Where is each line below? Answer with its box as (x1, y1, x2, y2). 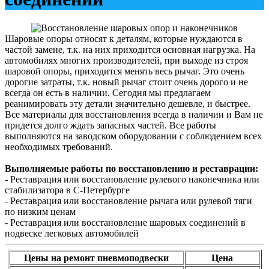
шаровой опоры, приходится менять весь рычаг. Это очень (5, 66, 244, 77)
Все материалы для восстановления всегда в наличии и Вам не (5, 109, 263, 120)
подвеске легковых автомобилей (5, 228, 139, 239)
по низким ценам (5, 207, 76, 217)
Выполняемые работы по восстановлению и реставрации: (5, 163, 258, 174)
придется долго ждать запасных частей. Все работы (5, 120, 216, 131)
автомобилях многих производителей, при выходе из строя (5, 55, 248, 66)
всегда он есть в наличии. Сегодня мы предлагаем (5, 88, 211, 98)
